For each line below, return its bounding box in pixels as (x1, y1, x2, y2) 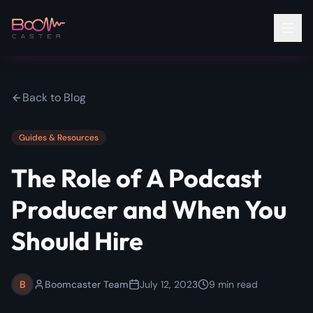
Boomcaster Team (45, 278, 129, 291)
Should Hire (11, 225, 143, 256)
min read (215, 278, 258, 291)
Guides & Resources (19, 132, 99, 143)
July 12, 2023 (140, 278, 198, 291)
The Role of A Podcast (11, 162, 261, 194)
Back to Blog (22, 90, 86, 105)
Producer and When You (11, 194, 286, 225)
